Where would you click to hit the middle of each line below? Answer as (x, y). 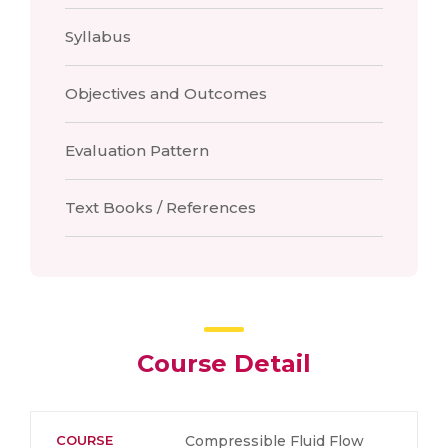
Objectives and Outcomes (166, 93)
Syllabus (98, 36)
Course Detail (224, 363)
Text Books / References (160, 207)
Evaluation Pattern (137, 150)
